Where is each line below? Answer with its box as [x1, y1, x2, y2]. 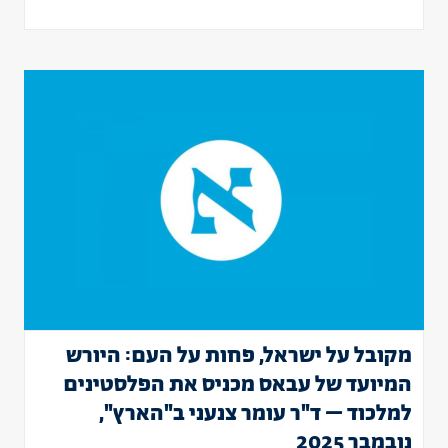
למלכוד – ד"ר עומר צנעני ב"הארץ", [99, 399, 412, 429]
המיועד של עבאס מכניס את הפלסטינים [63, 370, 412, 400]
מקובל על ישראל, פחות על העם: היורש [66, 341, 412, 371]
